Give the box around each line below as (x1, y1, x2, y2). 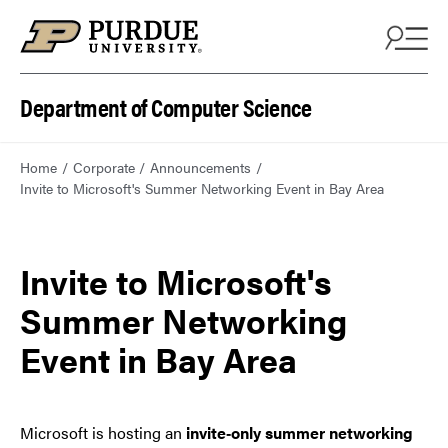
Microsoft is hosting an (20, 421, 186, 445)
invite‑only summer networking (186, 421, 413, 445)
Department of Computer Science (20, 89, 311, 124)
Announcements (150, 157, 252, 178)
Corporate (72, 157, 135, 178)
